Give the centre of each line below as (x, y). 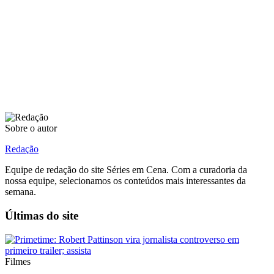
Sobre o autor (31, 128)
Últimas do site (42, 215)
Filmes (18, 261)
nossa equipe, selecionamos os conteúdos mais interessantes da (125, 181)
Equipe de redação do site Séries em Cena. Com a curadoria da (126, 170)
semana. (20, 192)
